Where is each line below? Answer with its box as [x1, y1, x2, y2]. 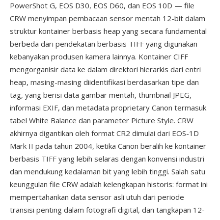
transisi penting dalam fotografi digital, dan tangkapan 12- [10, 205, 205, 215]
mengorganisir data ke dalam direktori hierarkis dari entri [10, 64, 201, 74]
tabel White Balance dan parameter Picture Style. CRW [10, 115, 193, 125]
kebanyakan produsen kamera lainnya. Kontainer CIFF [10, 52, 188, 61]
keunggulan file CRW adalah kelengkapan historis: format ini [10, 179, 208, 189]
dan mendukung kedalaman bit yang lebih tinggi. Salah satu [10, 166, 205, 176]
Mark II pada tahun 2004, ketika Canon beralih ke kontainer [10, 141, 206, 151]
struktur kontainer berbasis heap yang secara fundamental [10, 26, 207, 36]
